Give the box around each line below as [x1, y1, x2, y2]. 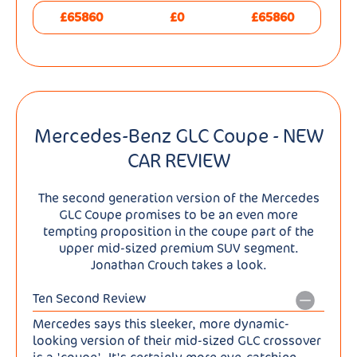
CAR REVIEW [127, 147, 229, 173]
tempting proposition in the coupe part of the [43, 223, 314, 241]
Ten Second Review [33, 290, 146, 308]
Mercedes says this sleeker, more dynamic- [33, 316, 289, 333]
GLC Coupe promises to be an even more [59, 206, 298, 224]
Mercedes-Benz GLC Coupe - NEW [34, 123, 323, 148]
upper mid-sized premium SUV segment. [58, 240, 299, 257]
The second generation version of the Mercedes [37, 190, 320, 207]
